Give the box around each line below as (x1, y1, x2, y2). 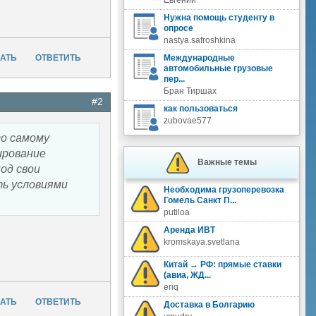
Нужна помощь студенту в (163, 13, 274, 23)
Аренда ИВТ (163, 225, 215, 235)
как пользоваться (163, 104, 238, 114)
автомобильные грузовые (163, 63, 273, 73)
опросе (163, 23, 193, 33)
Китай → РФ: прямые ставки (163, 260, 281, 269)
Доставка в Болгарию (163, 300, 255, 310)
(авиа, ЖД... (163, 270, 211, 280)
